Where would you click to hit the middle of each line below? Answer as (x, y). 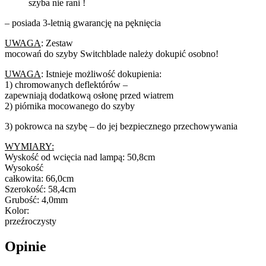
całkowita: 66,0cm (39, 178)
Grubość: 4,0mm (36, 199)
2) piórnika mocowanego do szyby (70, 106)
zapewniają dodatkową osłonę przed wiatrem (89, 95)
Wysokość (24, 167)
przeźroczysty (31, 221)
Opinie (26, 246)
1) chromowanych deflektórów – (66, 84)
